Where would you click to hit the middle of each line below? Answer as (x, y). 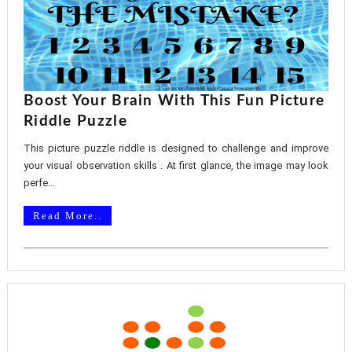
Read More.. (67, 216)
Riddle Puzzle (75, 121)
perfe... (39, 183)
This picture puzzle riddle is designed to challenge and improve (176, 148)
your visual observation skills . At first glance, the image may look (176, 165)
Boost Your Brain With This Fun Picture (174, 101)
